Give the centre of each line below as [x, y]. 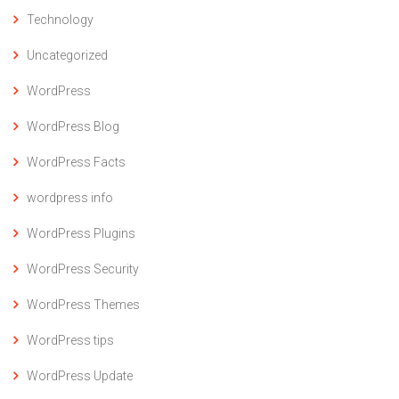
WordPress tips [70, 341]
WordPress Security [83, 269]
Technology [60, 20]
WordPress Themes [83, 305]
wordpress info [70, 198]
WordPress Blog [73, 127]
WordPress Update [80, 376]
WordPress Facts [76, 163]
